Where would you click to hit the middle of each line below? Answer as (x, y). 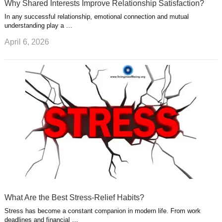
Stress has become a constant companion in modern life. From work (102, 211)
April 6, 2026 (27, 42)
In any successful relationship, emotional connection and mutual (96, 16)
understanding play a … (38, 25)
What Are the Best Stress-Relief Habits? (74, 198)
